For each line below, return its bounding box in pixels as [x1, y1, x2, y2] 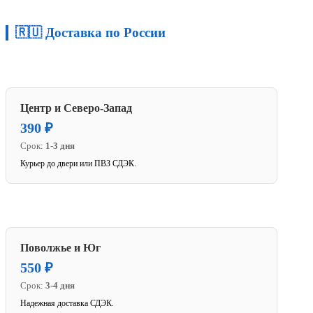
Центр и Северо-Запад [20, 102, 132, 115]
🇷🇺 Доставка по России [15, 25, 166, 41]
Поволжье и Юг [20, 242, 101, 254]
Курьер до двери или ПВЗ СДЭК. [20, 159, 136, 169]
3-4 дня [45, 280, 75, 291]
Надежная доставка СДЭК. [20, 298, 114, 309]
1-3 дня [45, 140, 75, 152]
